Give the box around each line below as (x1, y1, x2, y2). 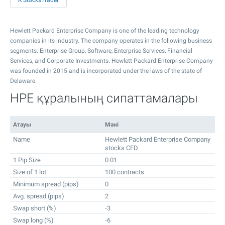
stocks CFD (105, 144, 138, 152)
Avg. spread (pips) (13, 192, 64, 200)
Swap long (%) (13, 216, 54, 224)
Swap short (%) (13, 204, 56, 212)
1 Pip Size (13, 156, 41, 164)
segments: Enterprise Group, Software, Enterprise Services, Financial (10, 47, 192, 54)
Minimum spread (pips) (13, 180, 79, 188)
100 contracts (105, 168, 144, 176)
